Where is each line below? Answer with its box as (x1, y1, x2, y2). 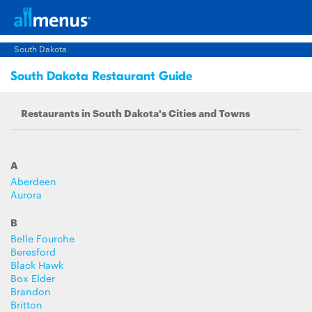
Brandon (10, 284, 51, 298)
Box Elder (10, 271, 55, 285)
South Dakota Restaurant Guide (10, 69, 192, 84)
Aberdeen (10, 174, 56, 188)
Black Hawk (10, 258, 63, 272)
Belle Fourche (10, 231, 75, 245)
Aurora (10, 187, 42, 201)
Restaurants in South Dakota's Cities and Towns (21, 106, 250, 119)
